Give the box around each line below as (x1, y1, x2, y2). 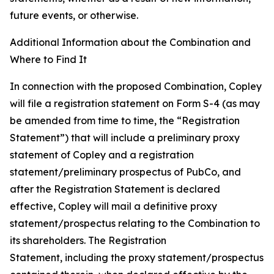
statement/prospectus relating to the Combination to (10, 217, 260, 229)
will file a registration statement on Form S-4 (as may (10, 97, 260, 109)
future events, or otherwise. (10, 9, 138, 21)
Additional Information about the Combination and (10, 36, 251, 48)
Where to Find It (10, 53, 87, 65)
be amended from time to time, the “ (10, 114, 182, 127)
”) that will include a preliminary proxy (60, 131, 240, 144)
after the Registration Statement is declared (10, 183, 220, 195)
